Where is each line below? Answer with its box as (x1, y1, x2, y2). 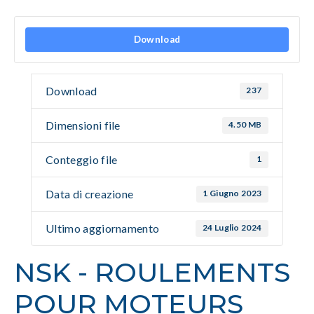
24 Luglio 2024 (202, 222, 262, 233)
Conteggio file (46, 153, 118, 167)
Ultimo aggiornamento (46, 221, 160, 235)
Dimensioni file (46, 118, 121, 132)
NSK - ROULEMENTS (14, 256, 290, 289)
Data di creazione (46, 187, 134, 201)
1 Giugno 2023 (203, 188, 262, 199)
